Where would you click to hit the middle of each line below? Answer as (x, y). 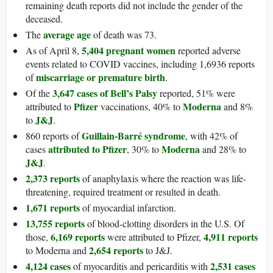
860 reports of (54, 136)
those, (38, 237)
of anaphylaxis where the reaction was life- (163, 179)
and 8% (237, 107)
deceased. (44, 19)
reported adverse (208, 51)
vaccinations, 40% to (140, 107)
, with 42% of (211, 136)
